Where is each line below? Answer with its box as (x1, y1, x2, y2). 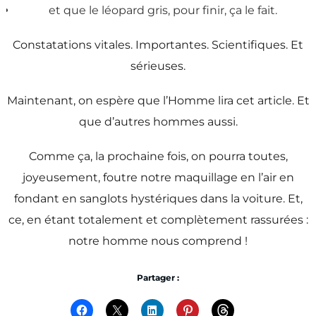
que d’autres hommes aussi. (78, 114, 238, 128)
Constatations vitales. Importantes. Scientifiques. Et (13, 37, 303, 51)
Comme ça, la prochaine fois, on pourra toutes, (28, 150, 288, 164)
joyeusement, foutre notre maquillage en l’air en (22, 171, 294, 185)
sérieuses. (130, 59, 186, 73)
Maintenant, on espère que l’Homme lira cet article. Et (6, 93, 310, 107)
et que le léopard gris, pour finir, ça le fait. (48, 3, 277, 17)
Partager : (137, 272, 179, 284)
